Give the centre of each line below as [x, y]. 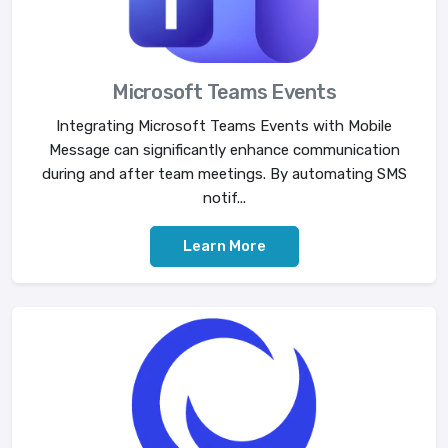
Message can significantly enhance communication [224, 149]
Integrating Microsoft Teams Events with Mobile [224, 125]
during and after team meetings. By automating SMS [224, 173]
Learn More [224, 245]
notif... [224, 197]
